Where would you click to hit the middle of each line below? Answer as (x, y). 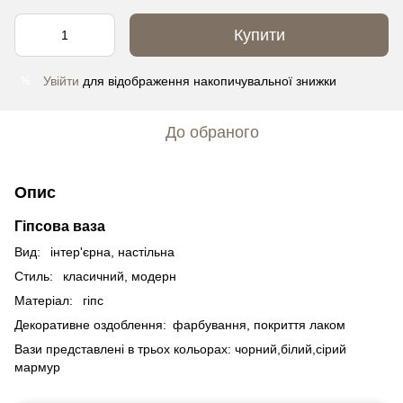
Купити (259, 35)
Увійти (61, 81)
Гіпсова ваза (60, 226)
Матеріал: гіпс (61, 301)
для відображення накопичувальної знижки (208, 81)
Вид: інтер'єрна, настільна (96, 252)
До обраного (212, 132)
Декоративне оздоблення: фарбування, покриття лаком (180, 325)
